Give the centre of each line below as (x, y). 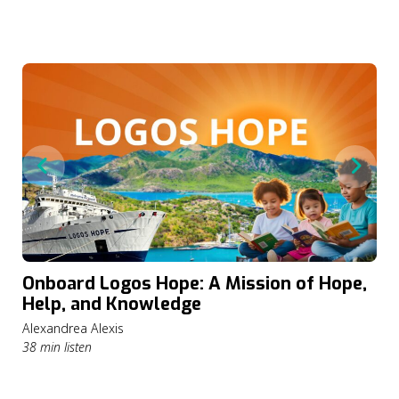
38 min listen (57, 346)
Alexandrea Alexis (73, 328)
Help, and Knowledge (112, 304)
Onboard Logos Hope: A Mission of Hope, (195, 283)
